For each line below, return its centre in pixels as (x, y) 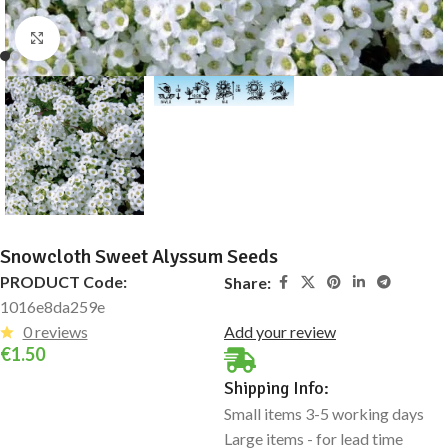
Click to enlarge (112, 39)
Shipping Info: (276, 388)
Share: (247, 282)
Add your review (280, 331)
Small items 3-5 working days (324, 413)
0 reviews (55, 331)
